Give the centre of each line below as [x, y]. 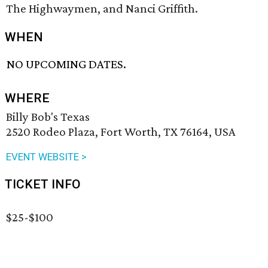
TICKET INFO [43, 185]
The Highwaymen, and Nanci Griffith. [102, 8]
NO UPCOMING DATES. [67, 64]
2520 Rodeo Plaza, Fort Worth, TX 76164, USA [121, 132]
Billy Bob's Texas [48, 117]
